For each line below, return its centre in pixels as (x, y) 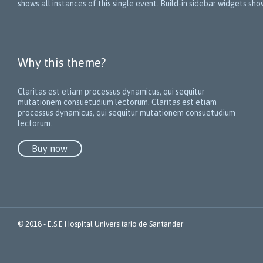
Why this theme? (62, 62)
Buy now (50, 149)
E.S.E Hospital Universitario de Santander (115, 224)
